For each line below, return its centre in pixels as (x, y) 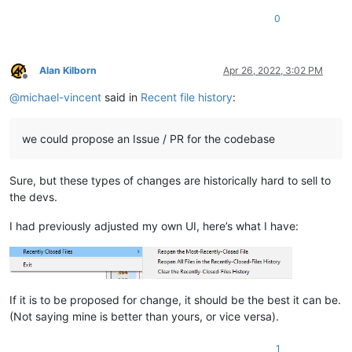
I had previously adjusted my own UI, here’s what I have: (154, 226)
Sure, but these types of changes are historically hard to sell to (170, 181)
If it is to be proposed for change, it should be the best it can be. (175, 299)
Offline (39, 82)
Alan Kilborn (68, 71)
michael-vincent (60, 97)
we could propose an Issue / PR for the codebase (148, 139)
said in (121, 97)
